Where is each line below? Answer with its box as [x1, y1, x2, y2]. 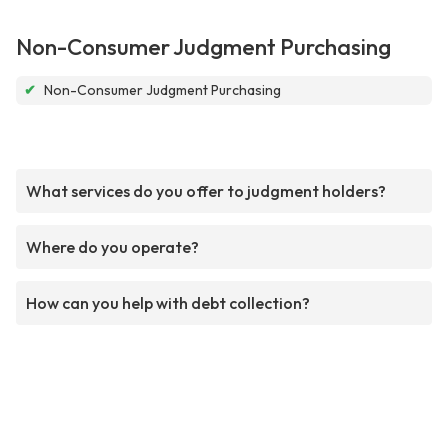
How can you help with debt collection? [26, 293, 310, 314]
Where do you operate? [26, 237, 199, 258]
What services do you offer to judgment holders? [26, 181, 386, 202]
